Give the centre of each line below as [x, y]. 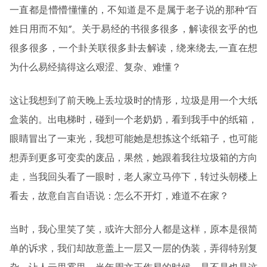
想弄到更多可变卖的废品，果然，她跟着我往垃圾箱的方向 [133, 158]
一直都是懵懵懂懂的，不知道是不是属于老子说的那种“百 [133, 10]
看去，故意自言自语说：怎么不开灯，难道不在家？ [119, 196]
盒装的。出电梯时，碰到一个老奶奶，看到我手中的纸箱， [133, 120]
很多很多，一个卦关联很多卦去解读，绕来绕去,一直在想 [133, 49]
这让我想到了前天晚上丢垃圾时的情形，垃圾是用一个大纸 [133, 101]
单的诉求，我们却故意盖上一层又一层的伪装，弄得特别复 [133, 249]
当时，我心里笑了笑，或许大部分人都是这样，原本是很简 [133, 230]
